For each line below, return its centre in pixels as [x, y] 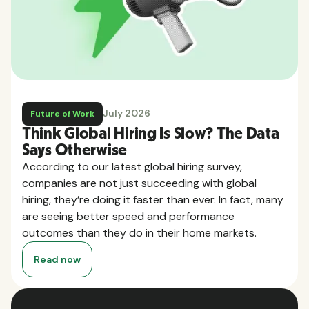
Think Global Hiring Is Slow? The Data [151, 133]
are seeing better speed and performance [128, 216]
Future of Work [62, 113]
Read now [57, 259]
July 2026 [127, 113]
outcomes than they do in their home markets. [139, 232]
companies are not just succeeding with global [139, 183]
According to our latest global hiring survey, [132, 166]
